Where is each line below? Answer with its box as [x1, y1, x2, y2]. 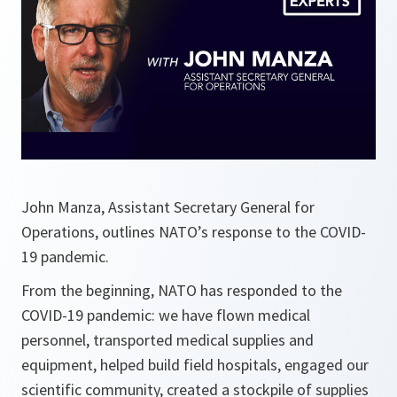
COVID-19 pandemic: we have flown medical [21, 305, 310, 326]
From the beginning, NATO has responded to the [21, 280, 342, 301]
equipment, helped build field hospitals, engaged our [21, 354, 369, 376]
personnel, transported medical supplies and [21, 330, 314, 351]
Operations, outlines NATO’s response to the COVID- [21, 222, 366, 243]
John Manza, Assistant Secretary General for [21, 197, 315, 218]
